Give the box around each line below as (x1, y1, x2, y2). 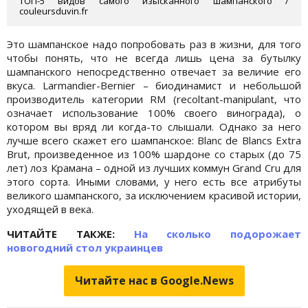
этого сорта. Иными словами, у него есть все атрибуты (7, 175, 301, 189)
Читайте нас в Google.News (74, 273, 234, 289)
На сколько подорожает (133, 227, 301, 241)
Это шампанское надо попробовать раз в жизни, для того (7, 37, 301, 52)
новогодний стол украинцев (7, 241, 163, 255)
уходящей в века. (7, 202, 93, 217)
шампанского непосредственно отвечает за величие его (7, 65, 301, 79)
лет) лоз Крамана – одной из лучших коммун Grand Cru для (7, 161, 301, 175)
